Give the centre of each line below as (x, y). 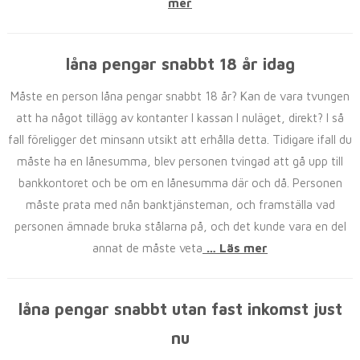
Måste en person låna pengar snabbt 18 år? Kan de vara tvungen (180, 96)
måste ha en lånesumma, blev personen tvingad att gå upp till (180, 161)
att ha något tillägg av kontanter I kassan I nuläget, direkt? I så (180, 118)
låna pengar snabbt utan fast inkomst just (180, 309)
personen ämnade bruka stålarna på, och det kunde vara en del (180, 226)
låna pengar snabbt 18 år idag (180, 64)
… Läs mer (235, 248)
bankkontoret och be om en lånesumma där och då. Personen (180, 183)
